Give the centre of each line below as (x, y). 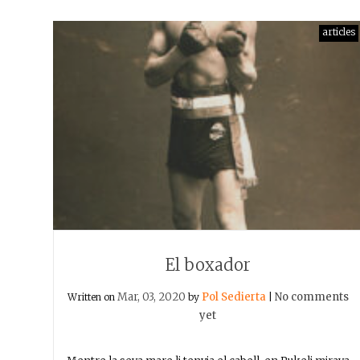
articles (339, 32)
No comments (311, 297)
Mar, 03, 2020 (151, 297)
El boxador (208, 265)
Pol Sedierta (233, 297)
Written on (92, 297)
